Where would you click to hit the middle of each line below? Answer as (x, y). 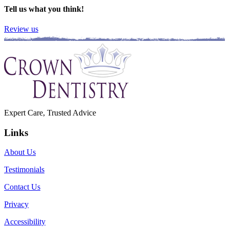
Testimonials (24, 170)
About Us (20, 152)
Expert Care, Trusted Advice (50, 113)
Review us (21, 29)
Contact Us (22, 187)
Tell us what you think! (44, 9)
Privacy (16, 204)
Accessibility (25, 222)
